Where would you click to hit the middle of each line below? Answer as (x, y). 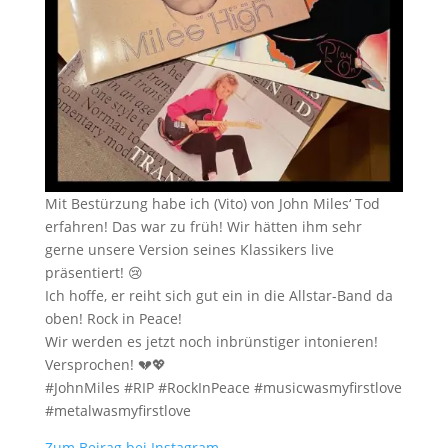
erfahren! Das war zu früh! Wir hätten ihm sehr (203, 227)
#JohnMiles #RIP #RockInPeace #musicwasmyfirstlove (223, 388)
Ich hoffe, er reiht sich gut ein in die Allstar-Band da (218, 296)
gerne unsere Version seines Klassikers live (189, 250)
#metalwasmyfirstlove (117, 411)
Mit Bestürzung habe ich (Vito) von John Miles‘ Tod (212, 204)
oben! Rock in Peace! (113, 319)
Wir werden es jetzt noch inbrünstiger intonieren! (211, 342)
